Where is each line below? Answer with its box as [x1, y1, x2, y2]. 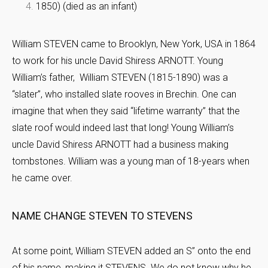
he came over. [12, 172, 72, 184]
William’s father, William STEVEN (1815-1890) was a [12, 72, 228, 84]
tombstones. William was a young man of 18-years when [12, 156, 249, 167]
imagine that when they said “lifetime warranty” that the [12, 105, 240, 117]
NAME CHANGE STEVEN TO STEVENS [12, 209, 193, 223]
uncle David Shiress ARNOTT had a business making [12, 139, 229, 151]
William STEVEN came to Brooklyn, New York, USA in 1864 [12, 38, 255, 50]
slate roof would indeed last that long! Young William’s [12, 122, 234, 134]
